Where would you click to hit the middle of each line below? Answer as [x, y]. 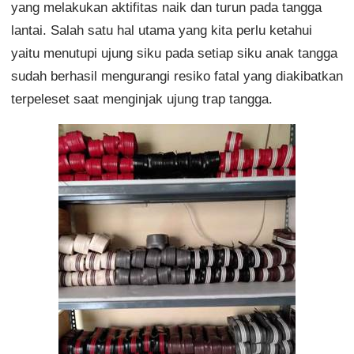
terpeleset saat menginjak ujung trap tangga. [141, 99]
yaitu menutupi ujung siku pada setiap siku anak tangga [174, 53]
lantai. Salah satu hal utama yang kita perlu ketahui [161, 30]
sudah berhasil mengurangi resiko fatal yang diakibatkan [177, 76]
